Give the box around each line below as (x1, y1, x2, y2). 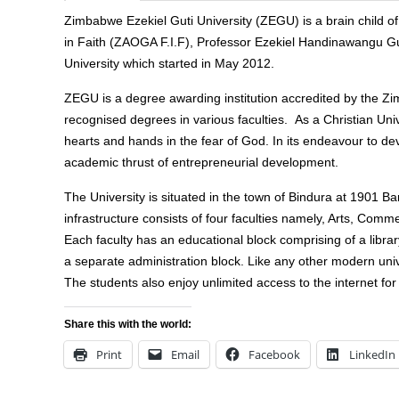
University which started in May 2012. (64, 56, 274, 70)
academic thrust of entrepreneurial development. (64, 155, 338, 169)
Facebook (248, 346, 300, 362)
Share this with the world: (64, 318, 191, 330)
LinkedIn (349, 346, 395, 362)
